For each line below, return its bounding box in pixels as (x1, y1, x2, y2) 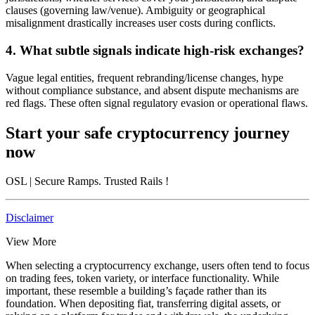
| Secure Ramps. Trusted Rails (30, 175, 162, 188)
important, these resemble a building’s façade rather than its (6, 285, 266, 297)
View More (6, 236, 56, 248)
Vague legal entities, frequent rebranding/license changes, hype (6, 71, 283, 84)
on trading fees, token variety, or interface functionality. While (6, 272, 279, 285)
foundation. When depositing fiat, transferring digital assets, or (6, 297, 281, 310)
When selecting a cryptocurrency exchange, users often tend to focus (6, 259, 309, 272)
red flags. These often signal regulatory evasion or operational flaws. (6, 96, 308, 109)
